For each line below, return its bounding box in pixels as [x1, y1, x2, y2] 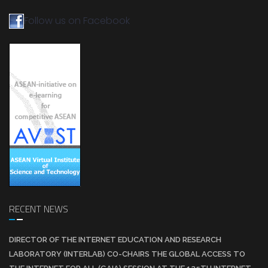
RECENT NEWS [9, 202, 68, 217]
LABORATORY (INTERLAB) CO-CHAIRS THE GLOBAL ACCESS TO [9, 249, 245, 259]
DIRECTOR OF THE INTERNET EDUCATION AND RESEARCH [9, 235, 221, 245]
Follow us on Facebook [24, 14, 130, 28]
